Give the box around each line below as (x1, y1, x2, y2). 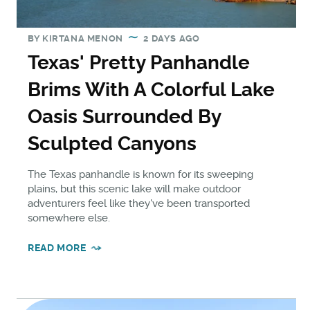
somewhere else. (28, 212, 110, 225)
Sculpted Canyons (28, 132, 197, 156)
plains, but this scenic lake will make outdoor (28, 183, 241, 196)
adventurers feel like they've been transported (28, 197, 250, 210)
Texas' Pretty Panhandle (28, 51, 250, 75)
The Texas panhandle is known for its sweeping (28, 168, 253, 181)
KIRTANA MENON (42, 33, 123, 44)
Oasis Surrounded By (28, 105, 221, 129)
